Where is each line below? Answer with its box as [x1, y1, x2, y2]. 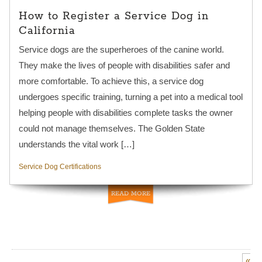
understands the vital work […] [18, 139, 135, 149]
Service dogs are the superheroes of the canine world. [18, 44, 224, 54]
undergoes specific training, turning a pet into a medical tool [18, 91, 243, 102]
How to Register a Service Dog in [18, 9, 209, 23]
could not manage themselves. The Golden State [18, 123, 205, 133]
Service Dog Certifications [18, 162, 101, 171]
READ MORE [111, 189, 150, 198]
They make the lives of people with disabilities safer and [18, 60, 230, 70]
